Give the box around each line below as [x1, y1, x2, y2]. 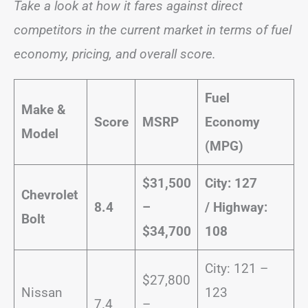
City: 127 [204, 175, 257, 191]
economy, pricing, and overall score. [14, 45, 219, 62]
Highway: [212, 199, 267, 215]
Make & [21, 101, 66, 118]
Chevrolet [21, 186, 78, 203]
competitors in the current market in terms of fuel [14, 21, 291, 38]
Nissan [21, 284, 63, 300]
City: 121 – [204, 260, 268, 276]
